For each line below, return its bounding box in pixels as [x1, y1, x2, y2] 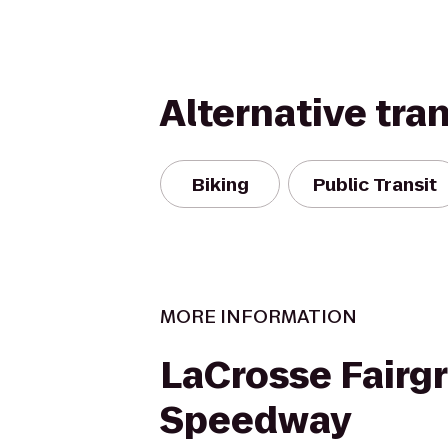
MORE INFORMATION [160, 304, 357, 329]
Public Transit [313, 171, 437, 197]
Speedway [160, 395, 351, 446]
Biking [191, 171, 249, 197]
